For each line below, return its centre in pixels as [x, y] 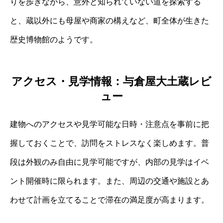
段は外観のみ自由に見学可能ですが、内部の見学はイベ [110, 162]
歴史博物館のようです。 [54, 39]
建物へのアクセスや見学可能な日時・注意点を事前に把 [110, 124]
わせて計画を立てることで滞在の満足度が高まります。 [110, 200]
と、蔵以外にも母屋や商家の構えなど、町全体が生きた [110, 20]
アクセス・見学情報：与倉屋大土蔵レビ [111, 82]
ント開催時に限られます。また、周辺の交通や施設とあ [110, 181]
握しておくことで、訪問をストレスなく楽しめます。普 [110, 143]
